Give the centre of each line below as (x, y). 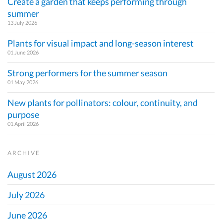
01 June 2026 (23, 53)
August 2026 (32, 175)
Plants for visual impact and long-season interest (101, 43)
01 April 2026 (23, 124)
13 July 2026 (22, 23)
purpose (23, 115)
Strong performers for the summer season (87, 73)
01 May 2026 (23, 82)
